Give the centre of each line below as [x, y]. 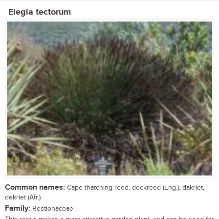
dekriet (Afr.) [23, 197]
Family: [18, 208]
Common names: [35, 187]
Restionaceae [52, 208]
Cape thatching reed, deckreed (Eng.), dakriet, [135, 187]
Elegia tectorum [40, 12]
